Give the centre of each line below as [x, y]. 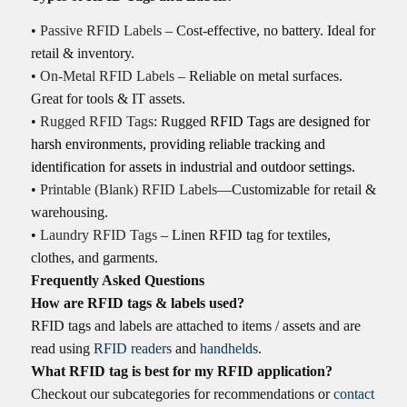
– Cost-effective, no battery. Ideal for [268, 31]
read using [62, 349]
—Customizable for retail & [296, 190]
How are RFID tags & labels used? [137, 303]
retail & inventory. [82, 54]
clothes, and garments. [96, 258]
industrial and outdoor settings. [265, 167]
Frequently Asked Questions [117, 281]
